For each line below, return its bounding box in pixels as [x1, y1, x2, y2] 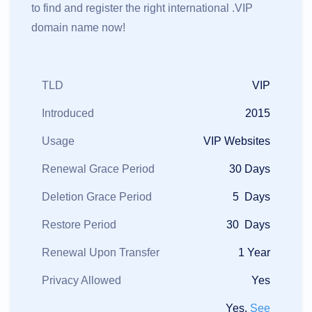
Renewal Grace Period [42, 163, 155, 175]
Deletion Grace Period [42, 191, 152, 203]
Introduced [42, 107, 94, 120]
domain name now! [31, 22, 125, 34]
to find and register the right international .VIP [31, 2, 253, 15]
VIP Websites [203, 135, 270, 148]
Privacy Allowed [42, 274, 121, 287]
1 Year [238, 247, 270, 259]
